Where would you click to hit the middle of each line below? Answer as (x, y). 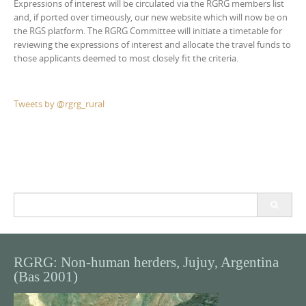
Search (27, 198)
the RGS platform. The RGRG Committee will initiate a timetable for (148, 31)
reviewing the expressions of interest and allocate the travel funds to (152, 44)
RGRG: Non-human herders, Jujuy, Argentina (146, 262)
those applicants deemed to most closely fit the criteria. (126, 58)
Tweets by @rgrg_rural (59, 103)
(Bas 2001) (46, 276)
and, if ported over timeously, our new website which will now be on (151, 17)
